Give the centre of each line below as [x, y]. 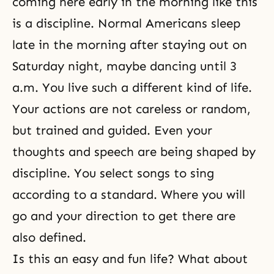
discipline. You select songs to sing [113, 173]
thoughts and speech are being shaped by [134, 152]
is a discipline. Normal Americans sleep [126, 23]
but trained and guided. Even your [112, 130]
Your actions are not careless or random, [131, 109]
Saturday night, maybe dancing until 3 [124, 66]
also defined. [49, 237]
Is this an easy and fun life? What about [130, 259]
